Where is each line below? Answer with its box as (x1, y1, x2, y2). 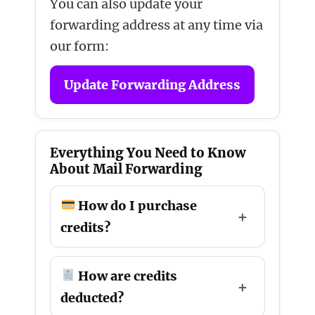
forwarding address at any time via (50, 16, 264, 33)
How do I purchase (75, 197, 197, 214)
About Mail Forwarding (50, 160, 203, 177)
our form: (50, 37, 110, 54)
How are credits (75, 267, 177, 284)
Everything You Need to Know (50, 144, 246, 161)
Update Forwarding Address (64, 76, 241, 93)
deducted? (60, 289, 124, 306)
